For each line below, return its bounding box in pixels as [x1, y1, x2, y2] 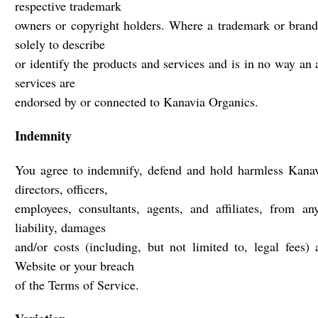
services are [15, 74, 75, 91]
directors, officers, [15, 180, 108, 197]
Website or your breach [15, 257, 134, 274]
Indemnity [15, 126, 72, 145]
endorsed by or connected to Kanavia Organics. [15, 93, 258, 110]
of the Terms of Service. [15, 276, 139, 293]
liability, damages [15, 219, 106, 236]
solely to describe [15, 35, 105, 53]
